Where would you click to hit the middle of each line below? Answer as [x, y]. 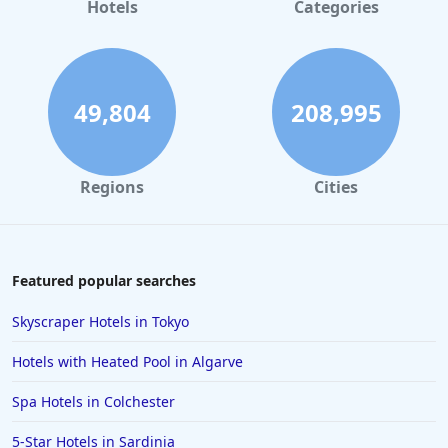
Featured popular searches [104, 281]
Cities [336, 187]
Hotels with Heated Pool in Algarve [127, 362]
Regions [112, 187]
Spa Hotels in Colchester [93, 402]
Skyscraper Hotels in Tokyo [100, 322]
